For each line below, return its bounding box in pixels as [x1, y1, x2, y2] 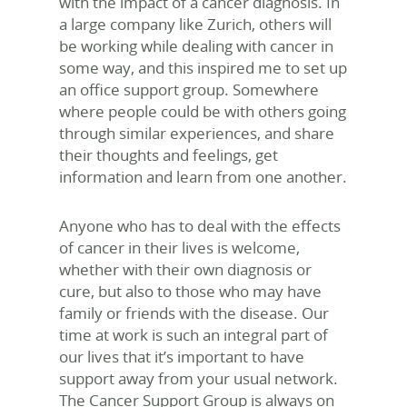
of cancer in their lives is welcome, [59, 237, 300, 258]
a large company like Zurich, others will [59, 14, 332, 35]
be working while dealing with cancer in [59, 35, 333, 56]
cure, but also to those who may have [59, 281, 322, 302]
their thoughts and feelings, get [59, 144, 278, 165]
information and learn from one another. [59, 166, 347, 187]
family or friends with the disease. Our [59, 303, 329, 323]
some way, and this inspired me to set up [59, 57, 347, 78]
